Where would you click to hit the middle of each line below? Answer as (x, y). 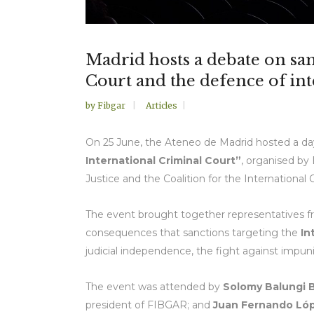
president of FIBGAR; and (149, 305)
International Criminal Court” (163, 161)
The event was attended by (154, 287)
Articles (162, 106)
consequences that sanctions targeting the (193, 233)
